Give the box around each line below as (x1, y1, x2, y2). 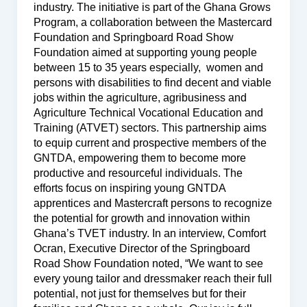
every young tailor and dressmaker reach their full (33, 273, 272, 285)
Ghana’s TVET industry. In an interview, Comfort (33, 228, 266, 240)
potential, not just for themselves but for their (33, 288, 246, 300)
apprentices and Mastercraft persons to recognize (33, 197, 272, 210)
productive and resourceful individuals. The (33, 167, 243, 180)
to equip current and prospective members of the (33, 137, 267, 149)
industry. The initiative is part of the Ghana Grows (33, 1, 271, 14)
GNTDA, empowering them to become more (33, 152, 246, 164)
